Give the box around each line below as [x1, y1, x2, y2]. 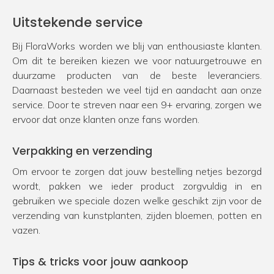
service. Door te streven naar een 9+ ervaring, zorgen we [12, 98, 262, 111]
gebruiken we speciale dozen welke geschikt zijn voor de [12, 194, 262, 207]
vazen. [12, 223, 40, 236]
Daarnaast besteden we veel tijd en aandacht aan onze [12, 83, 262, 96]
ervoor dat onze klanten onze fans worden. [12, 113, 199, 125]
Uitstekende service [12, 13, 143, 31]
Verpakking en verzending [12, 143, 152, 158]
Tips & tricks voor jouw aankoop [12, 254, 188, 269]
